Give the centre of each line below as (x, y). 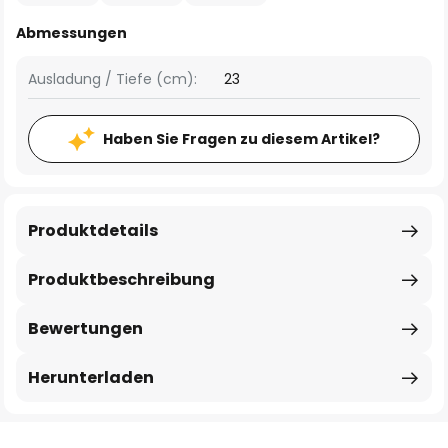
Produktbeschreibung (121, 279)
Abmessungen (71, 33)
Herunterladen (91, 377)
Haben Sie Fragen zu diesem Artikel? (241, 139)
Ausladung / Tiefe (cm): (112, 79)
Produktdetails (93, 230)
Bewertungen (85, 328)
